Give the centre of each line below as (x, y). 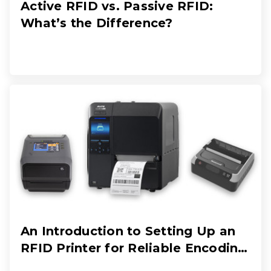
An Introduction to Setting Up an (128, 231)
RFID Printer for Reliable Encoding (134, 248)
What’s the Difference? (97, 23)
